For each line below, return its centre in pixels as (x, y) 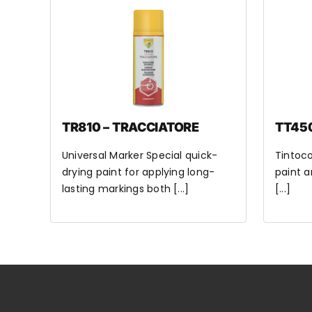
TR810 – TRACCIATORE (130, 127)
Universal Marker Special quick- (140, 155)
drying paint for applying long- (138, 172)
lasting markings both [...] (125, 189)
